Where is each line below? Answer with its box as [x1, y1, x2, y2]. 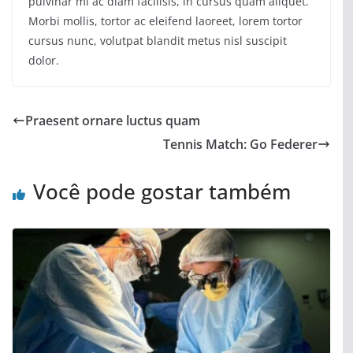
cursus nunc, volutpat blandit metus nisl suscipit [28, 33, 287, 49]
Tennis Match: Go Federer [162, 136, 318, 154]
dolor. [28, 53, 59, 69]
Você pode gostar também [33, 177, 291, 206]
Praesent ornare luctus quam [25, 112, 200, 130]
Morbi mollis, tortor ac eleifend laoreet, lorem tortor [28, 13, 303, 29]
